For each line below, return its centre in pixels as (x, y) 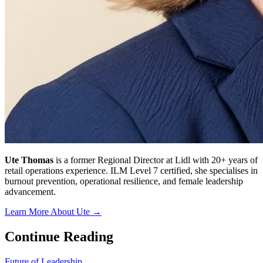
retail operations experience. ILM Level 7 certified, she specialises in (131, 170)
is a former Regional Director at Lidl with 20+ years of (156, 160)
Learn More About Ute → (53, 211)
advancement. (30, 191)
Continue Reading (59, 236)
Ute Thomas (29, 160)
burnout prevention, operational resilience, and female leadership (124, 181)
